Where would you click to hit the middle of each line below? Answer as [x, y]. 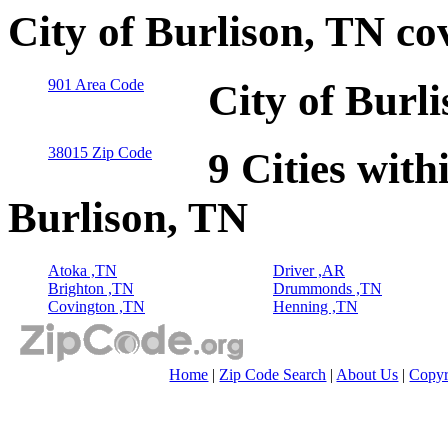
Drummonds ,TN [327, 289]
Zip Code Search [273, 375]
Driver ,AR [309, 271]
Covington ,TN [96, 307]
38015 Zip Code [100, 153]
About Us [367, 375]
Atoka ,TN [82, 271]
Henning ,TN [315, 307]
